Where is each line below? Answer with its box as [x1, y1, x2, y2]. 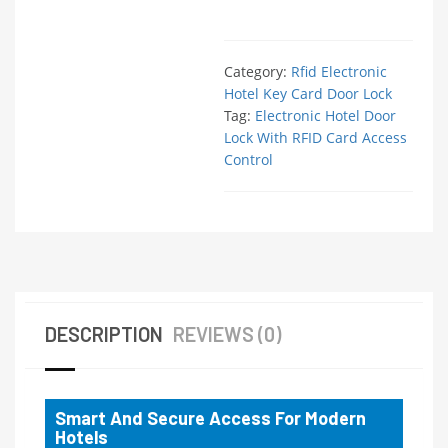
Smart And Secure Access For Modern [55, 407, 366, 429]
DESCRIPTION [45, 322, 163, 346]
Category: [224, 62, 291, 81]
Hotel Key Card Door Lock [224, 84, 392, 103]
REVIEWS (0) [173, 322, 281, 346]
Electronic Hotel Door [255, 106, 396, 125]
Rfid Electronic [291, 62, 387, 81]
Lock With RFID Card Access [224, 128, 407, 147]
